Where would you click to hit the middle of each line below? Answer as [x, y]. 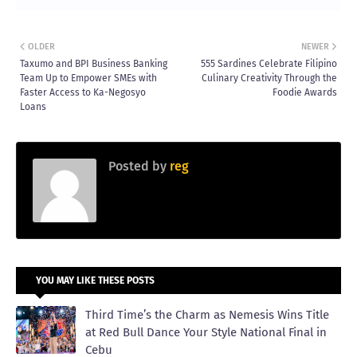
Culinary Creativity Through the [269, 78]
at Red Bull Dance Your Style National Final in [206, 333]
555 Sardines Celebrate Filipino [269, 64]
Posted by [137, 167]
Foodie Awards [305, 93]
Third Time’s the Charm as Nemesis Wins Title [207, 315]
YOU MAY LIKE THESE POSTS [95, 281]
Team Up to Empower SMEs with [88, 78]
